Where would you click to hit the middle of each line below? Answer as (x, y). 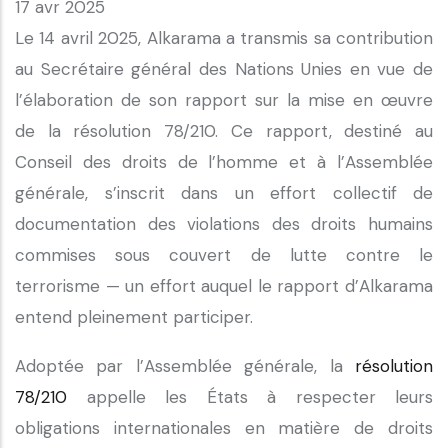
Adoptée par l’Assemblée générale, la (185, 366)
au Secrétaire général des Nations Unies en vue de (224, 69)
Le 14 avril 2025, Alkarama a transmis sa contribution (224, 38)
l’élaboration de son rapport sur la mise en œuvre (224, 100)
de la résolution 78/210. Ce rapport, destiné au (224, 131)
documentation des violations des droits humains (224, 224)
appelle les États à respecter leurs (250, 397)
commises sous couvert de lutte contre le (224, 255)
